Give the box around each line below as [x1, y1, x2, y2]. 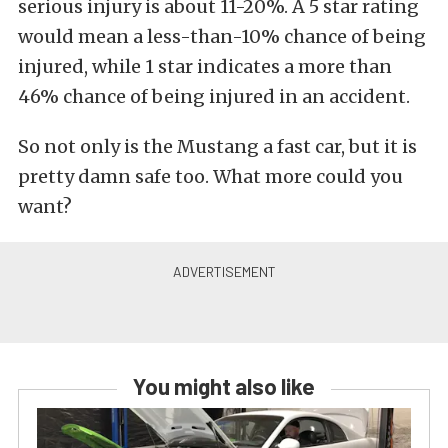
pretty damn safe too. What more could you [18, 165, 403, 189]
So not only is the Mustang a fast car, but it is [18, 135, 417, 159]
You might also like [133, 373, 315, 400]
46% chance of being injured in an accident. [18, 85, 410, 109]
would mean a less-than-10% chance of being [18, 25, 426, 49]
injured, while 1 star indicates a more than [18, 55, 392, 79]
